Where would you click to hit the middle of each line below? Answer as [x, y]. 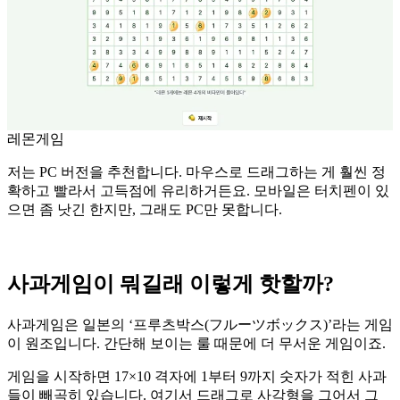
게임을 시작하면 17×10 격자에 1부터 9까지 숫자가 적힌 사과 [197, 376]
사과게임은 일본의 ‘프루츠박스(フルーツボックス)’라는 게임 [200, 324]
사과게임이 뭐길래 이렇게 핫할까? [171, 283]
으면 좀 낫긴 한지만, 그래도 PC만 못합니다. [145, 209]
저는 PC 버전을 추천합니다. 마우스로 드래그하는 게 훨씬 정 [196, 171]
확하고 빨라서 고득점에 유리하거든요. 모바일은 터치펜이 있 [198, 190]
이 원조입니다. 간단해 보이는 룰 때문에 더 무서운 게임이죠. [196, 343]
